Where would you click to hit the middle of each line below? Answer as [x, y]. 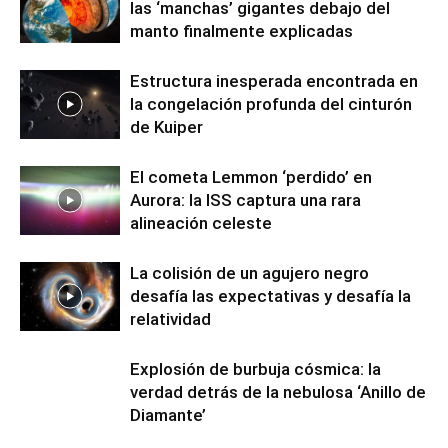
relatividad [170, 319]
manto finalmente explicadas [241, 31]
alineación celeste [201, 223]
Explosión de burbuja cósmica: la [255, 369]
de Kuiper [166, 127]
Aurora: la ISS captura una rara [245, 200]
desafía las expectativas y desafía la [270, 296]
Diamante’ [168, 415]
